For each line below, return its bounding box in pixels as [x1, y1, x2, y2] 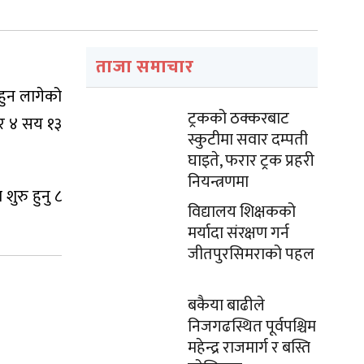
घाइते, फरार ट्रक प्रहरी [188, 147, 314, 175]
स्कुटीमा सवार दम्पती [188, 126, 308, 154]
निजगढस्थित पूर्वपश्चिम [188, 313, 316, 340]
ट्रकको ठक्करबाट [188, 105, 289, 132]
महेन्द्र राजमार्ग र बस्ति [188, 334, 310, 362]
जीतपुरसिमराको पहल [188, 240, 314, 268]
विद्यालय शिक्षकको [188, 198, 296, 226]
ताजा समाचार [96, 52, 194, 82]
